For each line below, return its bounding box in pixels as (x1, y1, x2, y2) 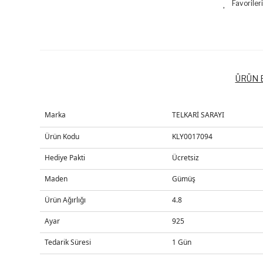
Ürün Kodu (44, 131, 79, 141)
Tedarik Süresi (44, 237, 91, 247)
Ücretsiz (171, 153, 199, 163)
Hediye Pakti (44, 153, 85, 163)
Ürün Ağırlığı (44, 195, 86, 205)
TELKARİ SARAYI (171, 110, 224, 120)
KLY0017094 (171, 131, 213, 141)
